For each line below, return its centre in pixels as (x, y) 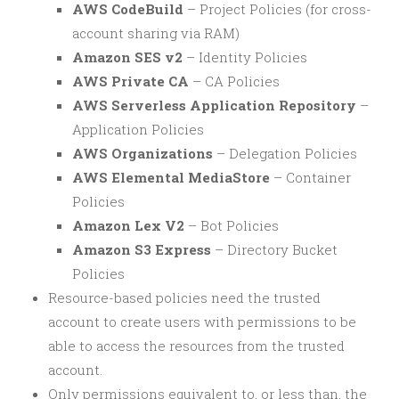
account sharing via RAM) (156, 33)
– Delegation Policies (285, 153)
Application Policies (138, 129)
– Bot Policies (232, 225)
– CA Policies (234, 81)
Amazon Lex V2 (128, 225)
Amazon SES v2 (127, 57)
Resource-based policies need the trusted (184, 297)
